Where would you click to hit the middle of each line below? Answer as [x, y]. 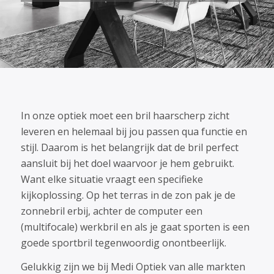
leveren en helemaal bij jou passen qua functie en [134, 131]
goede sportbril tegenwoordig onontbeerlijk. [123, 243]
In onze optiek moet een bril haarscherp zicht [125, 115]
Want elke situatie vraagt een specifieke [112, 179]
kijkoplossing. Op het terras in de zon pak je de [128, 195]
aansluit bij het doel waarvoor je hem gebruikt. [127, 163]
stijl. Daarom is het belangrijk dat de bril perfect [129, 147]
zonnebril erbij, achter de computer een [111, 211]
